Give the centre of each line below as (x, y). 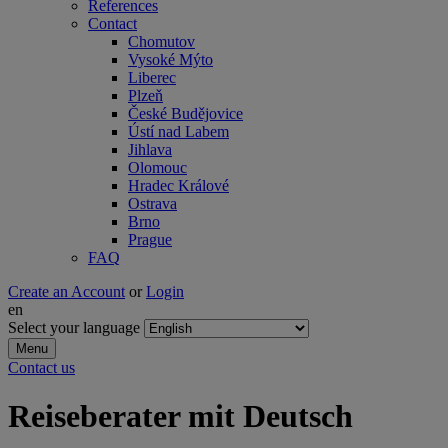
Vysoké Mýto (170, 59)
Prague (150, 239)
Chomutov (161, 41)
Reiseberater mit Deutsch (180, 416)
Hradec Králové (178, 185)
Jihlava (150, 149)
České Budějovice (185, 113)
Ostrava (152, 203)
